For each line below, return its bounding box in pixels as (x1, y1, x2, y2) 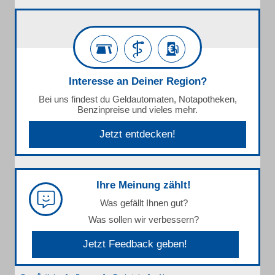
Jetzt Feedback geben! (83, 238, 188, 250)
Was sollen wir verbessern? (88, 214, 199, 225)
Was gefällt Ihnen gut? (99, 198, 188, 208)
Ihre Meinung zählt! (96, 179, 191, 191)
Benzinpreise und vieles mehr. (77, 104, 198, 115)
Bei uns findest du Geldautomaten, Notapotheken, (38, 94, 237, 104)
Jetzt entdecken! (99, 128, 176, 140)
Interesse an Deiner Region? (68, 76, 207, 87)
